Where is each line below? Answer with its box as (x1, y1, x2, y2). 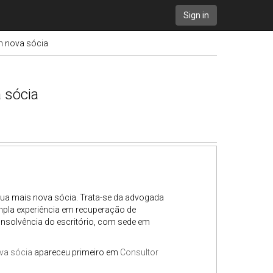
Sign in (183, 10, 209, 20)
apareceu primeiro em (32, 247, 120, 257)
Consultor (119, 247, 158, 257)
